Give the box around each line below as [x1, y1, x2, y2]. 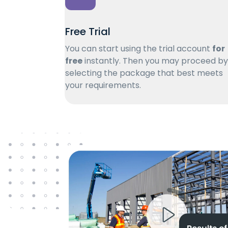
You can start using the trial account [65, 42, 212, 54]
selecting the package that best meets [65, 67, 223, 79]
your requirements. [65, 79, 141, 91]
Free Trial [65, 24, 110, 39]
